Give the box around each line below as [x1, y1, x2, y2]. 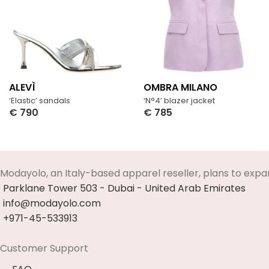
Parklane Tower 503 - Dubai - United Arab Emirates [3, 181, 246, 196]
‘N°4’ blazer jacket [144, 94, 215, 106]
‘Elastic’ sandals [9, 94, 70, 106]
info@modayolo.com [3, 196, 101, 211]
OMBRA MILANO [144, 80, 217, 94]
